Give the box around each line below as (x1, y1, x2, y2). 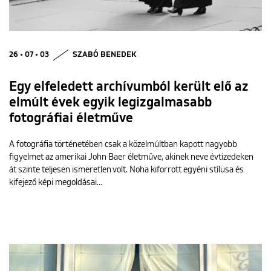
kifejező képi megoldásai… (9, 178, 102, 188)
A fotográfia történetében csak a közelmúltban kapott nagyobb (9, 140, 237, 149)
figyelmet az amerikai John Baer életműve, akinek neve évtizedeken (9, 153, 253, 162)
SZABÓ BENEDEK (73, 51, 136, 59)
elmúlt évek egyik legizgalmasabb (9, 96, 212, 110)
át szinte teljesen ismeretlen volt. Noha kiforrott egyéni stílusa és (9, 166, 244, 175)
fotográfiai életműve (9, 112, 133, 126)
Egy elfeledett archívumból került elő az (9, 80, 249, 94)
